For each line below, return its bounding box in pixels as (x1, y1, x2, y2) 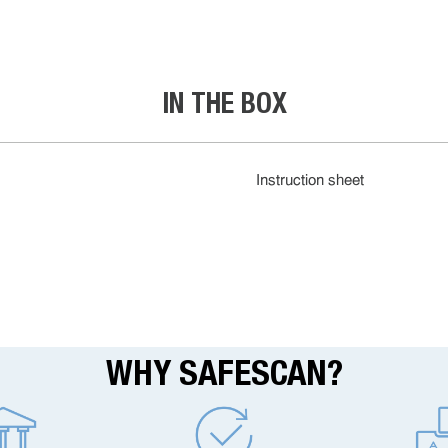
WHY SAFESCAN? (105, 352, 343, 394)
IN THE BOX (161, 86, 287, 120)
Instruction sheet (256, 174, 364, 189)
